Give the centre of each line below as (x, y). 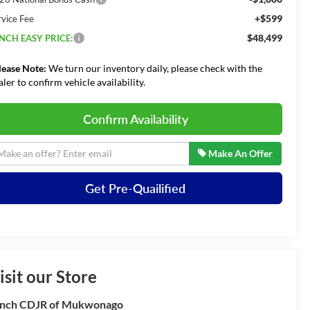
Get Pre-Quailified (135, 188)
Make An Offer (240, 153)
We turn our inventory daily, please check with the (155, 68)
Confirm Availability (135, 119)
